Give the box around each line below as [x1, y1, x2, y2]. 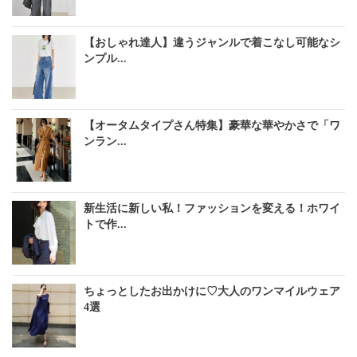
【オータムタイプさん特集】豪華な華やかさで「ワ [84, 120, 340, 132]
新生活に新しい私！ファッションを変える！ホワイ [84, 202, 340, 215]
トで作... [84, 218, 127, 231]
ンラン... [84, 135, 127, 148]
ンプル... [84, 53, 127, 65]
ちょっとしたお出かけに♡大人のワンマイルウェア [84, 285, 340, 298]
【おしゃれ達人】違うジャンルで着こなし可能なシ [84, 37, 340, 49]
